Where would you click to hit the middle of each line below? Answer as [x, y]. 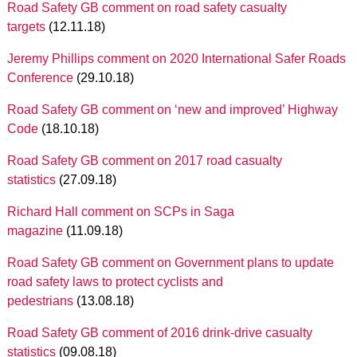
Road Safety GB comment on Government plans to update [170, 263]
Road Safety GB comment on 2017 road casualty [144, 161]
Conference [40, 78]
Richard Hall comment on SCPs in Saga [120, 212]
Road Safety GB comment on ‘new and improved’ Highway [172, 110]
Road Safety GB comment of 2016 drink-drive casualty [159, 333]
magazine [35, 231]
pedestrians [40, 301]
